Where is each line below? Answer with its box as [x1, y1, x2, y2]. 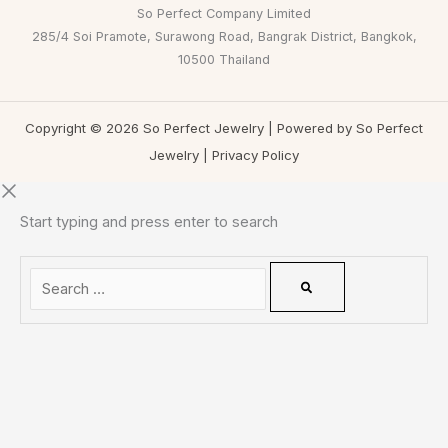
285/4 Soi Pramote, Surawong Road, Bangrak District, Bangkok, [31, 29, 417, 45]
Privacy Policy [212, 147, 299, 164]
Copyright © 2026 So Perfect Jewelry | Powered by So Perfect [25, 120, 423, 137]
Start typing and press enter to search [20, 213, 278, 232]
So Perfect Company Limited [137, 6, 311, 22]
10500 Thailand [178, 52, 270, 68]
